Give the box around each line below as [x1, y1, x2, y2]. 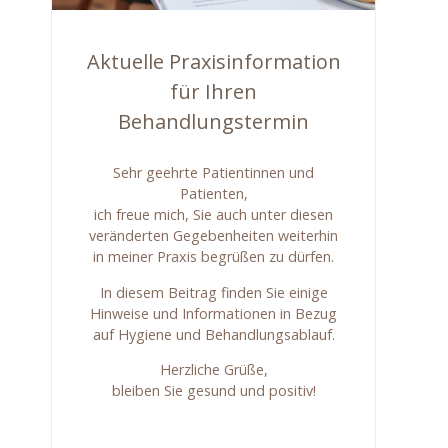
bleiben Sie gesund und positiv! [111, 381, 316, 401]
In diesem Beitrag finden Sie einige [99, 282, 328, 302]
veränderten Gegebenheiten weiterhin [89, 226, 339, 246]
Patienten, [179, 184, 248, 204]
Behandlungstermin [118, 108, 310, 136]
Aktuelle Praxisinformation [86, 48, 341, 76]
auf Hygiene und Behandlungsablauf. [92, 324, 335, 344]
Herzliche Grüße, [159, 360, 268, 380]
